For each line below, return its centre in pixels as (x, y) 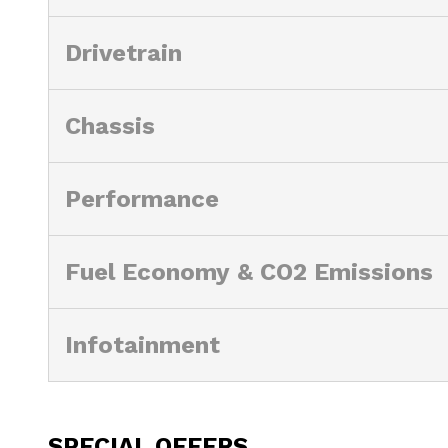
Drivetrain (123, 52)
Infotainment (142, 344)
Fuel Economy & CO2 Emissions (249, 271)
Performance (142, 198)
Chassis (110, 125)
